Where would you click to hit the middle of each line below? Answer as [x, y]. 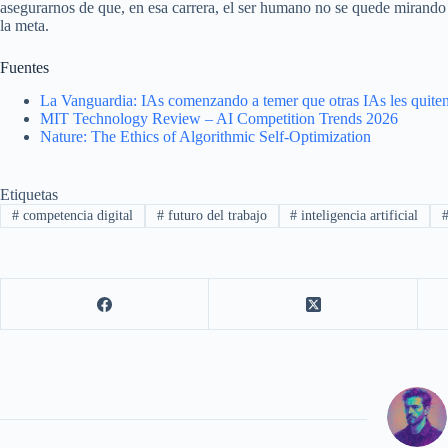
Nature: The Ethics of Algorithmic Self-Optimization [205, 137]
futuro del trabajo [215, 216]
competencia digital [75, 216]
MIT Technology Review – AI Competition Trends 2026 [219, 119]
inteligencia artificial [358, 216]
